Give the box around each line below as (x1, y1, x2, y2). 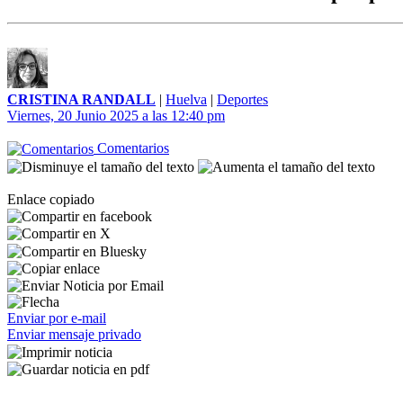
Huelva (166, 92, 207, 107)
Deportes (217, 92, 268, 107)
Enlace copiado (7, 191, 94, 207)
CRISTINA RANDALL (7, 92, 156, 107)
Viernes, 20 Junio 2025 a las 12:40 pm (7, 108, 225, 123)
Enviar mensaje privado (7, 327, 141, 343)
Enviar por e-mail (7, 310, 106, 327)
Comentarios (94, 140, 169, 156)
